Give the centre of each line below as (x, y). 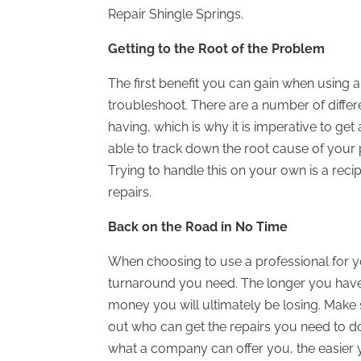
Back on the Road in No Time (198, 226)
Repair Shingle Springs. (176, 14)
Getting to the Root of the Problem (217, 48)
